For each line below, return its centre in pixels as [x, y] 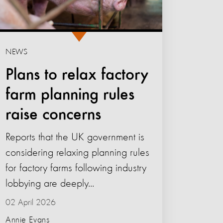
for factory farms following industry [76, 168]
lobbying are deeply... [50, 184]
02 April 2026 [31, 203]
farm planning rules [70, 95]
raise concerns [54, 115]
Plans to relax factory [77, 75]
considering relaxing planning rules [78, 153]
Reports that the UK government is [75, 138]
